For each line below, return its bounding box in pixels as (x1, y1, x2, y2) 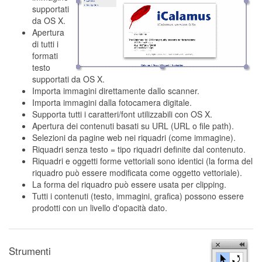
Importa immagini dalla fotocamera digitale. (32, 96, 192, 108)
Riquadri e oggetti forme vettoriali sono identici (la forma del (32, 155, 253, 167)
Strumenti (9, 244, 51, 258)
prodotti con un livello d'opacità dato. (32, 202, 167, 213)
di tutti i (32, 38, 58, 50)
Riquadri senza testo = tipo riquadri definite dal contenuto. (32, 143, 246, 155)
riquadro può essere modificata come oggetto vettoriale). (32, 167, 242, 178)
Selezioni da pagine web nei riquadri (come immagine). (32, 132, 236, 143)
